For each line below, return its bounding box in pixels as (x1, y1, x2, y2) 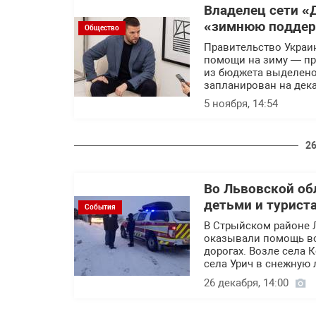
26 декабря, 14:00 (204, 276, 288, 289)
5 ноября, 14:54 (204, 97, 278, 110)
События (85, 202, 116, 211)
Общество (85, 23, 119, 32)
